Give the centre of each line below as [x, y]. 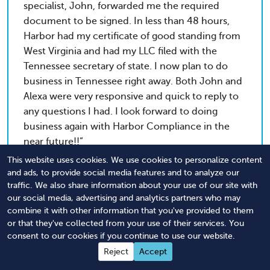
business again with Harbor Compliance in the [127, 127]
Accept [153, 252]
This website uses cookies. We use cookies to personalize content [135, 160]
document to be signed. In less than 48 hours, [127, 21]
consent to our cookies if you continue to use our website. [121, 236]
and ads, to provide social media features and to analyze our [123, 173]
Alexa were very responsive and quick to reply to [131, 97]
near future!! [52, 142]
